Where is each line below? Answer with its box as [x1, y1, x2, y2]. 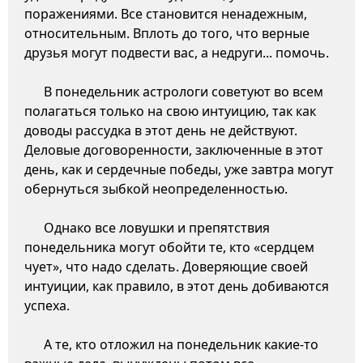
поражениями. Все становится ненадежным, [24, 5, 307, 23]
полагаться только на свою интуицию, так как [24, 102, 316, 121]
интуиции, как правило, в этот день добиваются [24, 277, 329, 296]
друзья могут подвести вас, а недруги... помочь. [24, 44, 329, 62]
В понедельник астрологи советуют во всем [44, 83, 323, 101]
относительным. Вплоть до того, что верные [24, 24, 310, 43]
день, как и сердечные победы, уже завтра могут [24, 160, 334, 179]
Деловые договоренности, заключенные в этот [24, 141, 323, 160]
